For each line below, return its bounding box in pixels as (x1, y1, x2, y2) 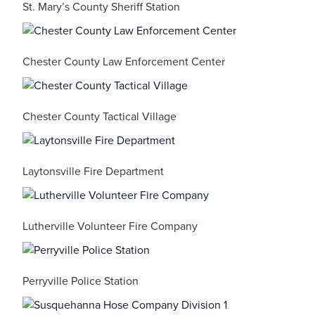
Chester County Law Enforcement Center (22, 53, 225, 70)
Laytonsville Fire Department (22, 163, 164, 180)
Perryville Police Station (22, 273, 139, 290)
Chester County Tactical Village (22, 108, 176, 125)
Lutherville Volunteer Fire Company (22, 218, 198, 235)
